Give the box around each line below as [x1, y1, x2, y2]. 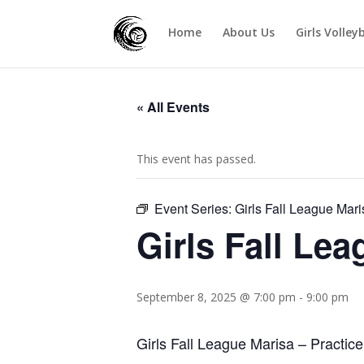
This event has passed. [136, 151, 256, 167]
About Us [223, 24, 275, 40]
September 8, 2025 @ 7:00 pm [136, 289, 296, 305]
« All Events [136, 97, 210, 116]
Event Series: [154, 199, 235, 218]
